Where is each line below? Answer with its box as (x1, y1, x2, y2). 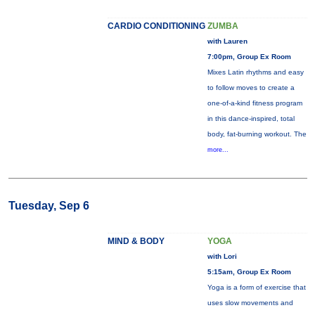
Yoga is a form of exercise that (207, 283, 306, 291)
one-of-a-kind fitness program (207, 99, 302, 107)
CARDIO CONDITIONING (107, 21, 205, 31)
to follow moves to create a (207, 84, 295, 91)
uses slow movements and (207, 299, 293, 307)
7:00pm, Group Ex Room (207, 53, 291, 60)
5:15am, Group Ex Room (207, 268, 291, 276)
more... (207, 146, 229, 153)
